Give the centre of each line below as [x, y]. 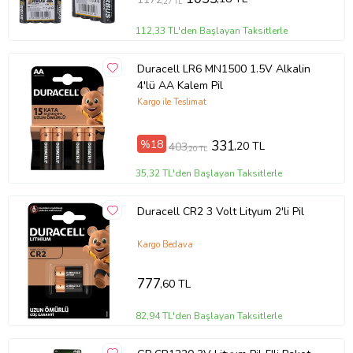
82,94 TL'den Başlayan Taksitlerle [209, 316]
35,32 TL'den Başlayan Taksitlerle [209, 174]
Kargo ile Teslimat [171, 102]
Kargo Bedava [165, 244]
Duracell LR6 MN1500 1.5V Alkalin [223, 69]
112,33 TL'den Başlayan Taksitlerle [212, 31]
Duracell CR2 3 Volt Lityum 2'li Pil [220, 211]
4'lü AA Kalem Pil [180, 85]
